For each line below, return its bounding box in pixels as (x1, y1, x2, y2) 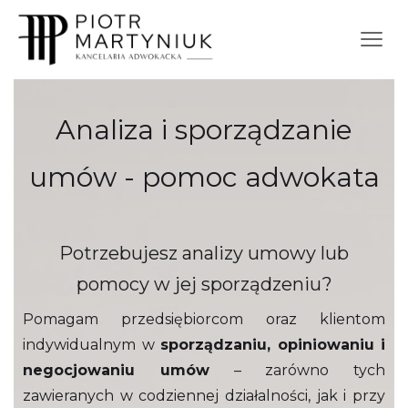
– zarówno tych (209, 361, 385, 379)
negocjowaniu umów (23, 361, 209, 379)
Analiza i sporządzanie (56, 112, 352, 147)
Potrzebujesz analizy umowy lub (59, 241, 349, 264)
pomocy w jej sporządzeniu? (76, 272, 332, 295)
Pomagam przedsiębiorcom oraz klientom (23, 310, 385, 328)
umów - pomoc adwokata (28, 159, 380, 194)
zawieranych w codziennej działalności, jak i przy (23, 386, 385, 404)
